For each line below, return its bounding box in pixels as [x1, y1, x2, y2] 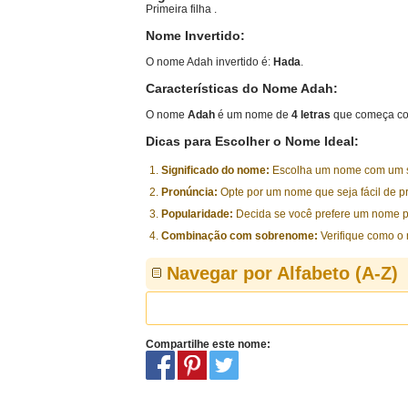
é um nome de [215, 108, 291, 121]
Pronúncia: [161, 186, 218, 199]
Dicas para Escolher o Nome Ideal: [146, 134, 359, 148]
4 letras [291, 108, 331, 121]
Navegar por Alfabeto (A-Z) [167, 263, 398, 283]
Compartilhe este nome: [146, 338, 270, 351]
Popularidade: [161, 208, 233, 220]
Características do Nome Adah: [146, 81, 338, 96]
